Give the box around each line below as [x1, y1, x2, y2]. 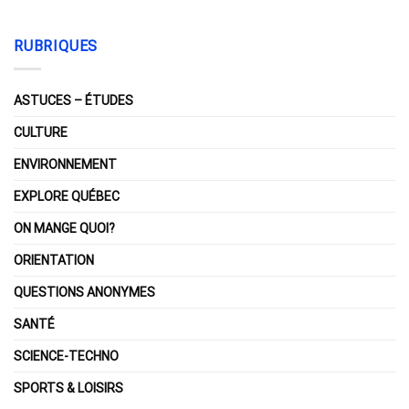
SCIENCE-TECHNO [14, 348, 119, 363]
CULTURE [14, 124, 68, 140]
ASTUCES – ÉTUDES [14, 92, 133, 108]
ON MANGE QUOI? [14, 220, 115, 236]
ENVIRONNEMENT [14, 156, 117, 172]
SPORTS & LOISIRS [14, 380, 123, 395]
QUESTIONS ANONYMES [14, 284, 155, 299]
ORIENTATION [14, 252, 94, 267]
